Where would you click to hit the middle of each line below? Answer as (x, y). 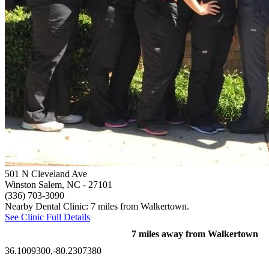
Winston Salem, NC (43, 184)
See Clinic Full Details (47, 217)
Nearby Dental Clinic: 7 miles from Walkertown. (97, 206)
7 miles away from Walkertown (195, 234)
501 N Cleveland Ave (46, 174)
